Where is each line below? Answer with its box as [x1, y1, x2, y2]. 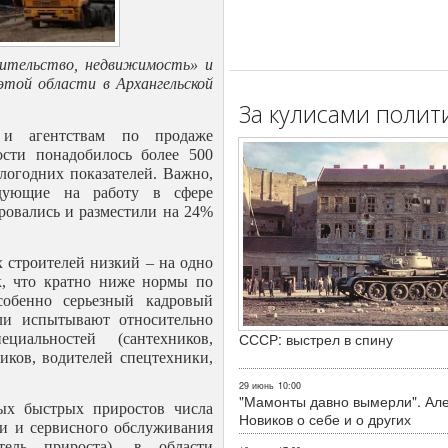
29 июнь [239, 378, 274, 392]
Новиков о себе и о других [239, 408, 411, 429]
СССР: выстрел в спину [239, 328, 393, 349]
